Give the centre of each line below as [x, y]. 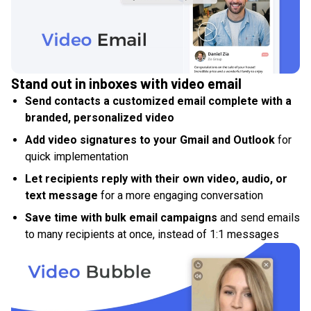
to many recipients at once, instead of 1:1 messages [152, 235]
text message [61, 196]
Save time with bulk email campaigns [121, 218]
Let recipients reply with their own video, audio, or [156, 179]
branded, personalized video [100, 118]
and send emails [259, 218]
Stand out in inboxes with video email [126, 84]
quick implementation [77, 157]
